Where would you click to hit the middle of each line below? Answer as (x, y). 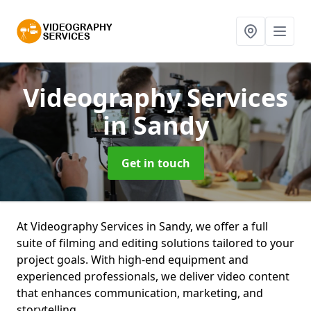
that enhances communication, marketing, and (140, 293)
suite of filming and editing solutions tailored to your (155, 243)
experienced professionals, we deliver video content (153, 276)
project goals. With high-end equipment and (133, 260)
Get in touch (155, 163)
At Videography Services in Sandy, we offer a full (142, 226)
